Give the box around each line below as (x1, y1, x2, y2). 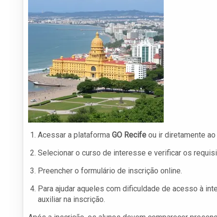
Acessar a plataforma (38, 130, 112, 140)
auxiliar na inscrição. (38, 195, 105, 204)
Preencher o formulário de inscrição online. (38, 166, 182, 176)
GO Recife (112, 130, 146, 140)
